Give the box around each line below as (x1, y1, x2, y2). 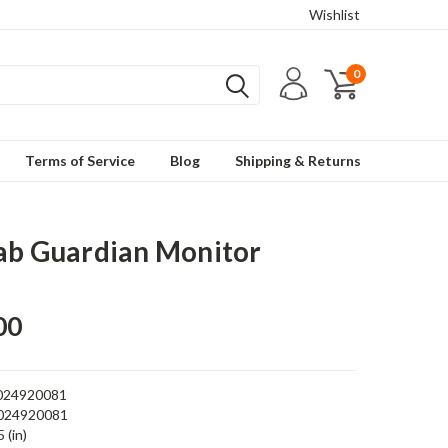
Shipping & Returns (235, 152, 361, 169)
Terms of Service (25, 152, 135, 169)
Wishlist (309, 6, 360, 23)
